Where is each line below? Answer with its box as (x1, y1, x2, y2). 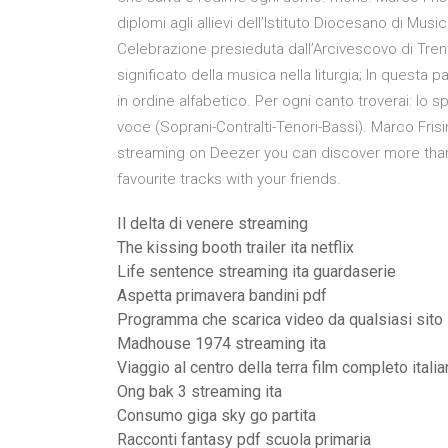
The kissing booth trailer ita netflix (117, 238, 354, 257)
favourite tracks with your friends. (117, 170, 341, 188)
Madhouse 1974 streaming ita (117, 334, 326, 353)
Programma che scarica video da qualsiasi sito (117, 310, 443, 329)
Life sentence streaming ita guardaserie (117, 262, 396, 281)
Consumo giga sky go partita (117, 406, 316, 425)
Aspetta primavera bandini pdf (117, 286, 327, 305)
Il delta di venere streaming (117, 214, 308, 233)
